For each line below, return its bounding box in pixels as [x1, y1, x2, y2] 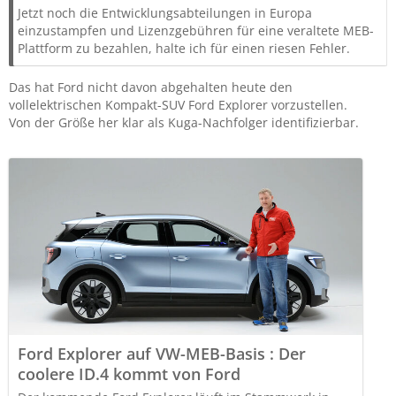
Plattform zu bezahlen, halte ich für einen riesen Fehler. [18, 40, 350, 57]
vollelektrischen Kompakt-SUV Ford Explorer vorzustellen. [9, 96, 347, 113]
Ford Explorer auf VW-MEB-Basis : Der [18, 343, 306, 364]
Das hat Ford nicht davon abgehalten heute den [9, 79, 293, 95]
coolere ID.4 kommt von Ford [18, 363, 240, 385]
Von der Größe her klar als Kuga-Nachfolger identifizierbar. [9, 114, 359, 131]
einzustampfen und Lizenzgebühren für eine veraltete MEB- [18, 22, 374, 39]
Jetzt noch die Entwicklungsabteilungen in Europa [18, 4, 312, 21]
